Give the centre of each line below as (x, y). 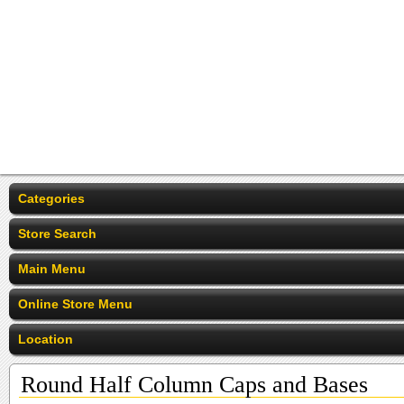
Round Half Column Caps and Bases (194, 385)
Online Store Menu (75, 304)
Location (46, 339)
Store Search (57, 234)
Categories (51, 198)
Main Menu (52, 269)
